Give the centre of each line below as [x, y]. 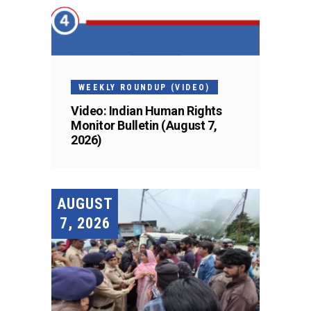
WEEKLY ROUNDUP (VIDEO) [144, 87]
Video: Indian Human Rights [146, 110]
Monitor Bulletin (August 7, [144, 125]
